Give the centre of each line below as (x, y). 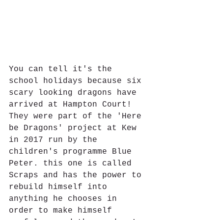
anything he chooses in (65, 199)
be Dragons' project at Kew (75, 128)
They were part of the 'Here (78, 116)
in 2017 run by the (55, 140)
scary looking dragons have (75, 93)
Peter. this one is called (73, 164)
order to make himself (63, 211)
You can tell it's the (63, 69)
